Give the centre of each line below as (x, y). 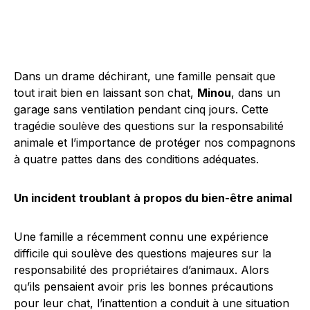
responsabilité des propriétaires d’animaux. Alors (142, 270)
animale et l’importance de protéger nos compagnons (155, 143)
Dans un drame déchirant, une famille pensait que (145, 76)
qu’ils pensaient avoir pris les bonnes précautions (144, 286)
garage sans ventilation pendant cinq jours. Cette (141, 109)
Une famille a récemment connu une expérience (141, 237)
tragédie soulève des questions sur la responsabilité (149, 126)
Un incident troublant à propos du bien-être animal (153, 198)
